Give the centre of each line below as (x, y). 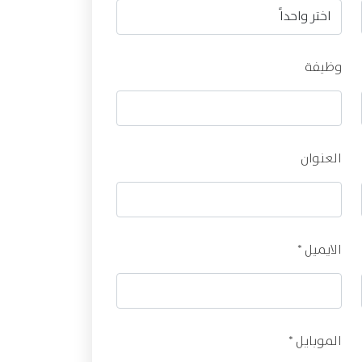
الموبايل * (315, 341)
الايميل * (319, 250)
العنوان (321, 159)
